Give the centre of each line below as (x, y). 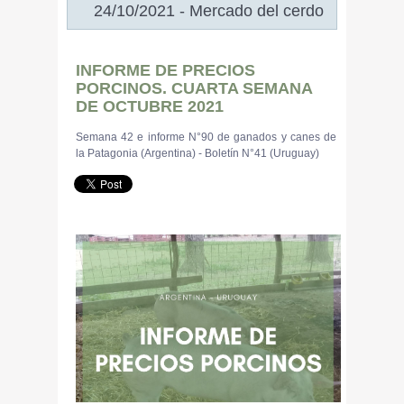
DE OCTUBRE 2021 (150, 106)
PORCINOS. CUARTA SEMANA (194, 88)
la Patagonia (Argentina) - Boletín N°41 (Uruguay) (197, 153)
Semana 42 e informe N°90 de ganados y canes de (206, 137)
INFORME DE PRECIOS (165, 70)
